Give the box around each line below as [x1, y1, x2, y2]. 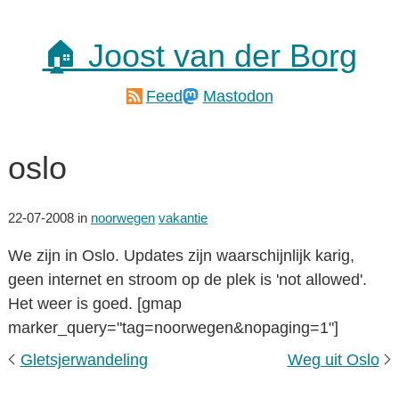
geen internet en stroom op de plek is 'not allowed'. [8, 271, 367, 289]
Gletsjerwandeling [20, 351, 148, 369]
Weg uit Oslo [287, 351, 379, 369]
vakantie [159, 211, 208, 225]
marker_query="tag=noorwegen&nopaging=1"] [8, 319, 338, 337]
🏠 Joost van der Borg [42, 37, 357, 74]
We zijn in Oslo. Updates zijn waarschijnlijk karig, [8, 247, 354, 265]
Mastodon [202, 86, 273, 105]
